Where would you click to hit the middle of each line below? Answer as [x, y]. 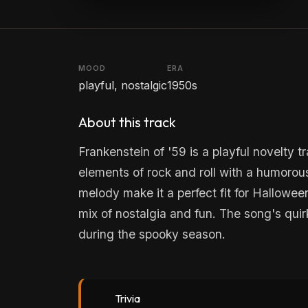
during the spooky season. [152, 234]
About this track [127, 122]
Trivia [127, 299]
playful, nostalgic [123, 86]
